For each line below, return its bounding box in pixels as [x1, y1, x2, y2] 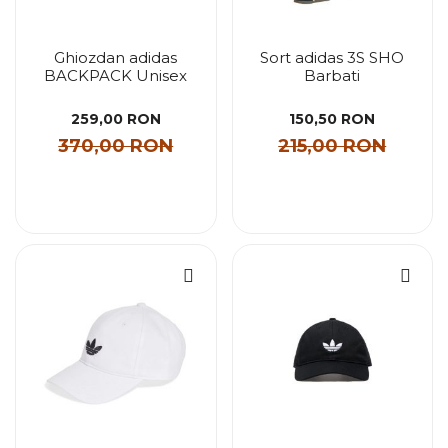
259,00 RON [70, 109, 161, 128]
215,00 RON [278, 134, 387, 157]
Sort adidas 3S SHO [260, 48, 405, 67]
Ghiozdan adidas [54, 48, 178, 67]
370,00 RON [58, 134, 174, 157]
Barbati [304, 66, 361, 85]
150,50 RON [289, 109, 376, 128]
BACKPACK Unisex [44, 66, 188, 85]
